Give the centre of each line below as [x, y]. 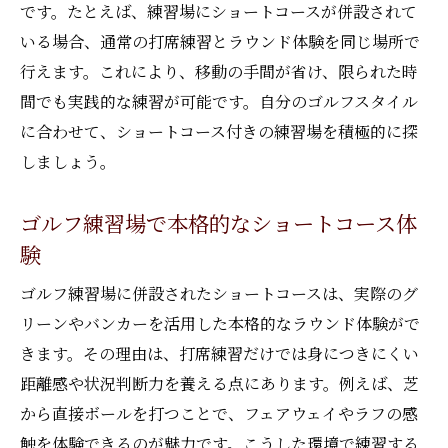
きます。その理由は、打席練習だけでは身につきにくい [219, 353]
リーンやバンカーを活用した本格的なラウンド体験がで [220, 323]
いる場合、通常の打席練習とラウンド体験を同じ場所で [220, 41]
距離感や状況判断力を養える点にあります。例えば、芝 [219, 383]
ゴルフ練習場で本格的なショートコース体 [218, 222]
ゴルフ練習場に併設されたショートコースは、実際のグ [219, 293]
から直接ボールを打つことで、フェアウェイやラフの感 [219, 413]
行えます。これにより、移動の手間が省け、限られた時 [219, 71]
